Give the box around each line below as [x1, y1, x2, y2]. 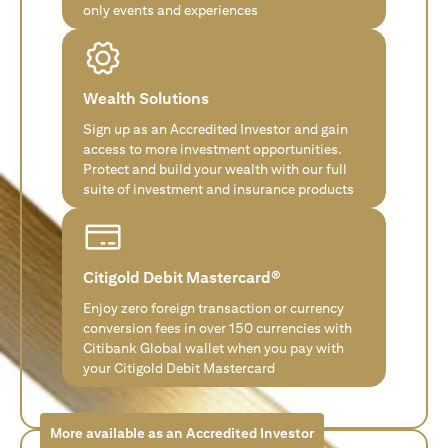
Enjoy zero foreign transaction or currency [83, 299, 344, 316]
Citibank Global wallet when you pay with [83, 339, 344, 356]
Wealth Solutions [83, 88, 209, 108]
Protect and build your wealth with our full [83, 160, 347, 177]
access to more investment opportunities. [83, 140, 342, 157]
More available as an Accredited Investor [50, 424, 314, 441]
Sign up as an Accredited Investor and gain [83, 120, 348, 137]
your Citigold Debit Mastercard [83, 359, 275, 376]
